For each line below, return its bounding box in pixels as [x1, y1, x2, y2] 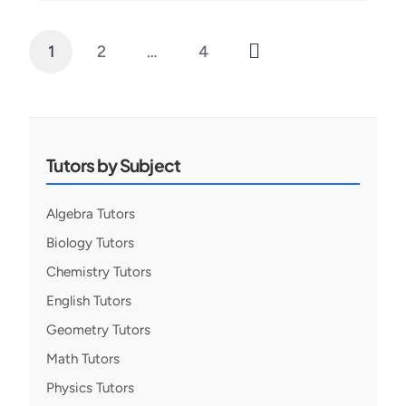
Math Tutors [46, 351, 121, 367]
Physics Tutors [46, 380, 135, 396]
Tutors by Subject [46, 154, 181, 176]
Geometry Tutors [46, 322, 151, 338]
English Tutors [46, 293, 132, 309]
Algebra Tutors [46, 206, 136, 222]
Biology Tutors [46, 235, 135, 251]
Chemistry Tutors [46, 264, 152, 280]
